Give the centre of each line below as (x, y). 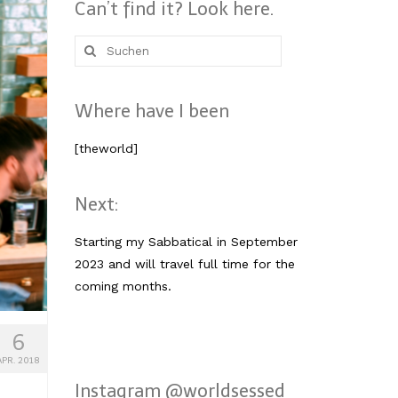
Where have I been (151, 111)
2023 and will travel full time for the (184, 263)
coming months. (123, 286)
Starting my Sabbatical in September (186, 241)
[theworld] (106, 148)
